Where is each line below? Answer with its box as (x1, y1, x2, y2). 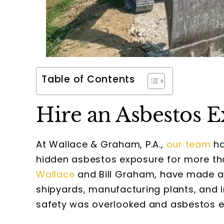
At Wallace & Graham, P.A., (36, 138, 166, 150)
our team (166, 138, 211, 150)
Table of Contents (41, 72, 135, 86)
